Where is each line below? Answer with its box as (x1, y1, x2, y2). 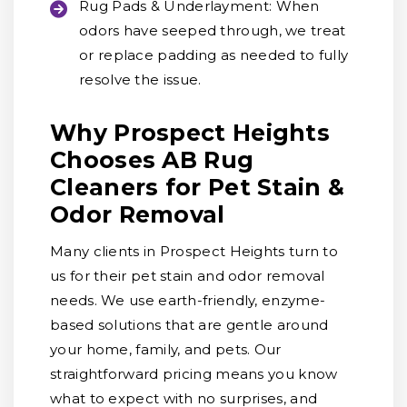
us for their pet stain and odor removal (50, 267, 325, 284)
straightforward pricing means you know (50, 365, 338, 382)
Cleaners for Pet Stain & (50, 174, 345, 201)
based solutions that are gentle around (50, 316, 329, 333)
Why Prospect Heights (50, 119, 330, 146)
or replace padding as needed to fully (79, 46, 349, 64)
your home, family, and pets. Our (50, 341, 282, 358)
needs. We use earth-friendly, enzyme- (50, 292, 326, 309)
